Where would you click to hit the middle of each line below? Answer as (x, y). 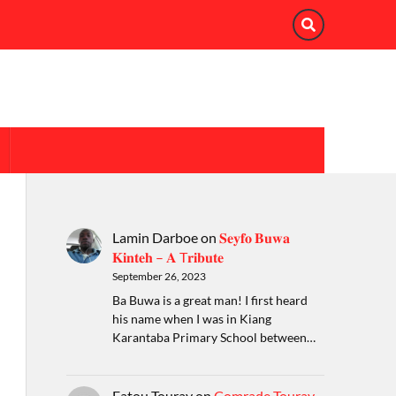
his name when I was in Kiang (191, 319)
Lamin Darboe (155, 237)
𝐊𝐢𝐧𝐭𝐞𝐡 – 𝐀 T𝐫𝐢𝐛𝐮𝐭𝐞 (168, 257)
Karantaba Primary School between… (213, 338)
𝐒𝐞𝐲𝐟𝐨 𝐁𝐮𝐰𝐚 (254, 237)
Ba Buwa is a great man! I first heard (209, 301)
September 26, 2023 (159, 276)
